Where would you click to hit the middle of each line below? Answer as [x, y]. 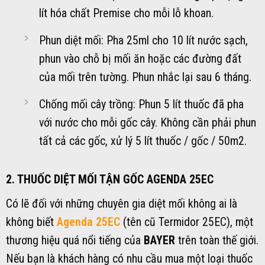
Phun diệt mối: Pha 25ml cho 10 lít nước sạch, [143, 41]
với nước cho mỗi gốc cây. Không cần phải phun [147, 123]
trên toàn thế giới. [218, 240]
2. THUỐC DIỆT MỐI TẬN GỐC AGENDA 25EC [110, 179]
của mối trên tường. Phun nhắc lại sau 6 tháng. [145, 77]
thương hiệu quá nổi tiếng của [75, 240]
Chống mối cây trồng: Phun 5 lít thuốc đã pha [141, 105]
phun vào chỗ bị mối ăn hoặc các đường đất [140, 59]
